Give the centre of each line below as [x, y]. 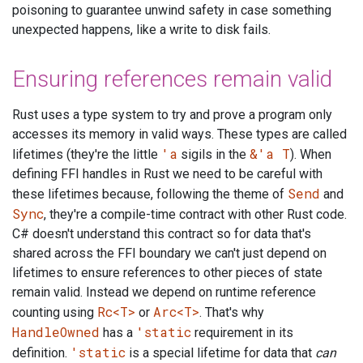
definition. [41, 352]
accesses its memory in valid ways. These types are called [179, 134]
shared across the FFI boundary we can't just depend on [169, 253]
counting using [55, 312]
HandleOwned [56, 331]
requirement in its [242, 332]
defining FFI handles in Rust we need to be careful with [167, 173]
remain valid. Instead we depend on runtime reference [164, 292]
